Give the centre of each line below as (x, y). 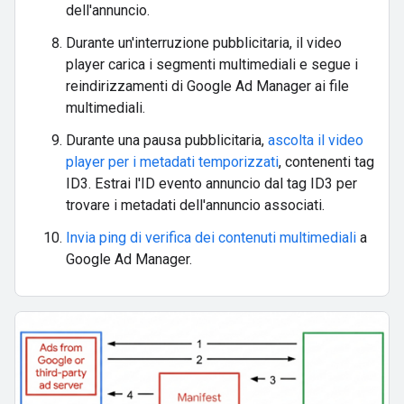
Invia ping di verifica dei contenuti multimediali (211, 238)
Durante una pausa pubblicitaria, (167, 141)
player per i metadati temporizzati (172, 162)
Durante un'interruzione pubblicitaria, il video (204, 43)
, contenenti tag (326, 162)
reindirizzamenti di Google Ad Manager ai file (207, 87)
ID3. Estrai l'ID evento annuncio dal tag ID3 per (211, 184)
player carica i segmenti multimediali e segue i (212, 65)
